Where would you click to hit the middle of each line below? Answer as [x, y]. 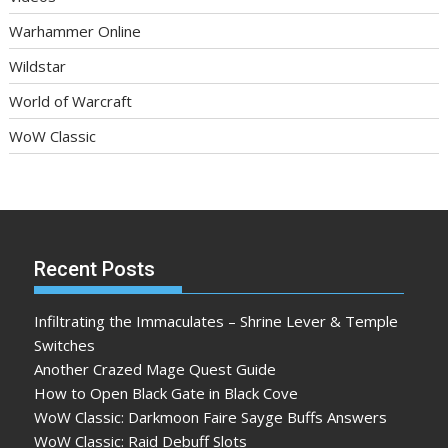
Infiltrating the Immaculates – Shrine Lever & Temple [216, 320]
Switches [65, 344]
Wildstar [38, 66]
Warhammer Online [75, 31]
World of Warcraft [71, 101]
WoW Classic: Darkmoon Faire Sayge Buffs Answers [211, 416]
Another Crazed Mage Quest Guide [155, 368]
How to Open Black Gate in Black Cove [166, 392]
